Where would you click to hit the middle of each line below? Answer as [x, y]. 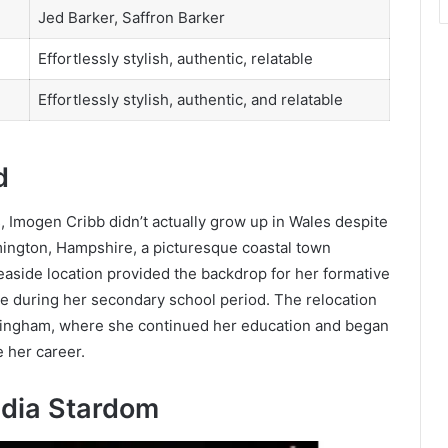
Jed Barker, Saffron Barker [131, 17]
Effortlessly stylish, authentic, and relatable [190, 99]
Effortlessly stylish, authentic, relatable [175, 58]
